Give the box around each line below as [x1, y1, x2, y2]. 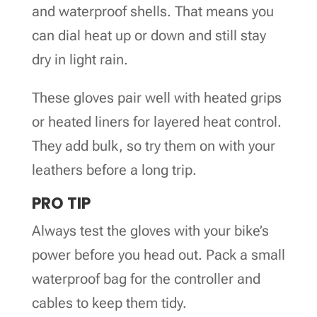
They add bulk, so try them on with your [31, 137, 275, 154]
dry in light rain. [31, 50, 128, 68]
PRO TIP [31, 192, 91, 214]
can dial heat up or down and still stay [31, 26, 266, 44]
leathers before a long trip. [31, 161, 197, 178]
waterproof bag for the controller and [31, 270, 260, 287]
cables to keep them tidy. [31, 294, 187, 311]
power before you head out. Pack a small [31, 246, 285, 263]
